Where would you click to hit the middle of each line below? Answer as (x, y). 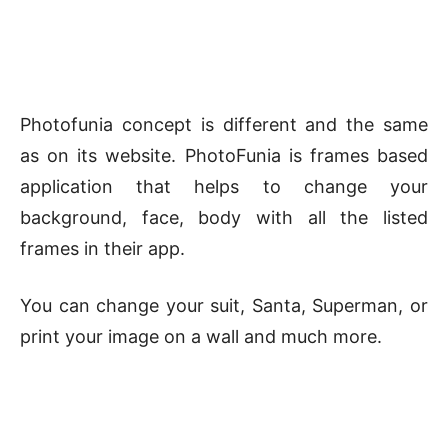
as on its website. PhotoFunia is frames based (224, 156)
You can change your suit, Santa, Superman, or (224, 306)
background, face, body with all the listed (224, 218)
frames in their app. (102, 249)
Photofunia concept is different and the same (224, 125)
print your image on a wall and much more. (201, 337)
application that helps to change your (224, 187)
